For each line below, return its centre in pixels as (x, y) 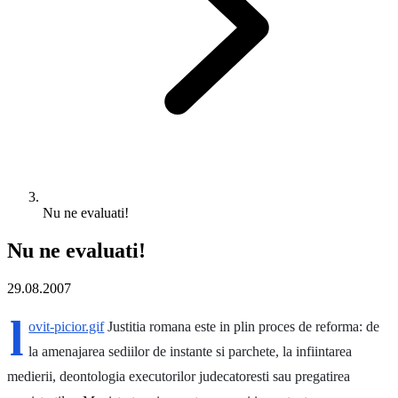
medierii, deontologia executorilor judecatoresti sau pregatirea (179, 376)
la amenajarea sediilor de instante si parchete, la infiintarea (191, 351)
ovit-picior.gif (67, 326)
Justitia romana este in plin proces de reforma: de (242, 326)
